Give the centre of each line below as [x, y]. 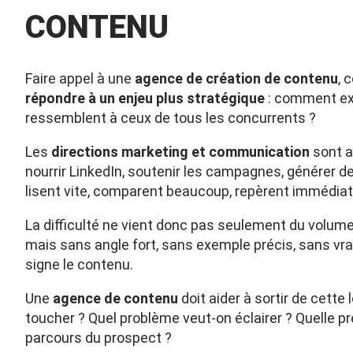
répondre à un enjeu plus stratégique [145, 98]
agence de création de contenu [236, 78]
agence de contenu [115, 298]
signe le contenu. [79, 264]
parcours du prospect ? [98, 338]
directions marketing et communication [180, 152]
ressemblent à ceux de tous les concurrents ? [171, 118]
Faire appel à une [80, 78]
